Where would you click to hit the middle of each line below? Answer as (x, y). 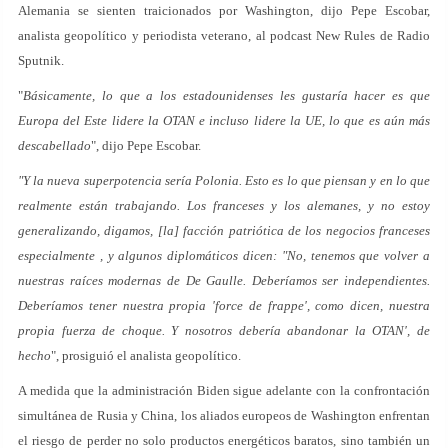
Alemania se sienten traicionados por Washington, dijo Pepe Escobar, (224, 10)
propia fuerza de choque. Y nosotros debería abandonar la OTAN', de (224, 330)
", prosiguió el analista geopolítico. (146, 355)
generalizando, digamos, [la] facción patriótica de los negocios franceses (224, 230)
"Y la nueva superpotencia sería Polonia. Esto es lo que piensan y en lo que (224, 180)
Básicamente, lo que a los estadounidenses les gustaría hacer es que (226, 95)
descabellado (54, 145)
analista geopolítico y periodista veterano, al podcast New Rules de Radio (224, 35)
